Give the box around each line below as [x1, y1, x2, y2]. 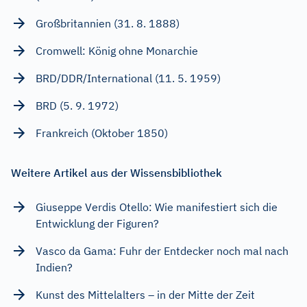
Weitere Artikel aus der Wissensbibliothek [11, 165, 222, 180]
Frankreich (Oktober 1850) [36, 125, 168, 140]
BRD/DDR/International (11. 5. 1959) [36, 71, 221, 85]
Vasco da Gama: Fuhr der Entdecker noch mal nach [36, 243, 288, 258]
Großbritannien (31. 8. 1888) [36, 16, 180, 30]
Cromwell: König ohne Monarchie [36, 43, 198, 58]
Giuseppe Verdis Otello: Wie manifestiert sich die [36, 199, 278, 214]
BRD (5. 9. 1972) [36, 98, 119, 112]
